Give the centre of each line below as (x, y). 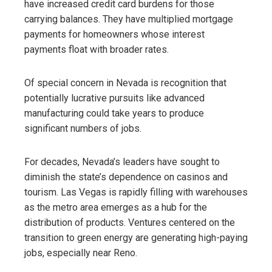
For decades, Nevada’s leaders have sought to (122, 161)
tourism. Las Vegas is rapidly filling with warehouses (136, 192)
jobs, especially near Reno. (81, 253)
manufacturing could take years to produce (114, 113)
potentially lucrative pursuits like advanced (114, 98)
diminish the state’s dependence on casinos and (126, 177)
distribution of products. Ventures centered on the (130, 222)
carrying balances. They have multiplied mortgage (129, 19)
